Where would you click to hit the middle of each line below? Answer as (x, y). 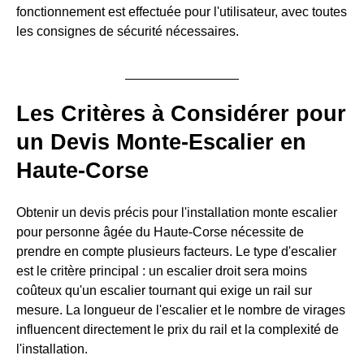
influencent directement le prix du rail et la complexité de (178, 330)
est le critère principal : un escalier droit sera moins (162, 271)
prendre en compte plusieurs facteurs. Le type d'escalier (176, 252)
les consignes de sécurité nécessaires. (128, 32)
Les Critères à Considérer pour (181, 114)
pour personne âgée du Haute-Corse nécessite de (160, 232)
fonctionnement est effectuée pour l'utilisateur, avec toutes (182, 12)
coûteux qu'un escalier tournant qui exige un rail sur (164, 291)
